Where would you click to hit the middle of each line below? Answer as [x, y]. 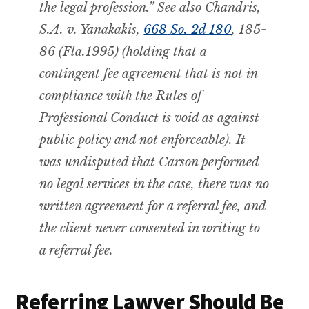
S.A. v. [59, 29]
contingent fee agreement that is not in [149, 73]
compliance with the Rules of [121, 96]
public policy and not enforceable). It [143, 140]
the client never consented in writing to [150, 228]
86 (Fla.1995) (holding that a [123, 51]
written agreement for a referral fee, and [153, 206]
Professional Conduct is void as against [150, 118]
